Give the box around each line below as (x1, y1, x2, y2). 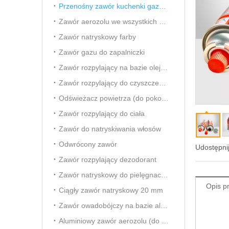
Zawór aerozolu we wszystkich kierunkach (159, 17, 166, 26)
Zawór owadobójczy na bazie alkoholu (161, 201, 168, 210)
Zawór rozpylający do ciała (59, 109, 145, 118)
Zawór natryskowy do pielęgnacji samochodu (161, 171, 168, 179)
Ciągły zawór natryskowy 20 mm (59, 186, 163, 194)
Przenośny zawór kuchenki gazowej (159, 2, 166, 10)
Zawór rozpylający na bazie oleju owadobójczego (161, 63, 168, 72)
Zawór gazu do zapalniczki (59, 48, 145, 56)
